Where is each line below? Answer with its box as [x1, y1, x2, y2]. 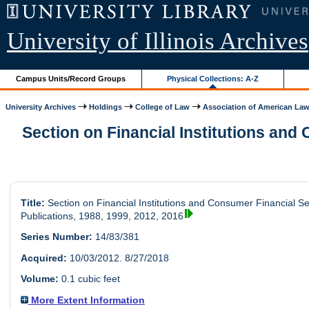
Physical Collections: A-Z [167, 74, 259, 83]
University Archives [6, 102, 77, 111]
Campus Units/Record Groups [16, 74, 126, 83]
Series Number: [20, 231, 92, 243]
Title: [20, 197, 45, 209]
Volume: [20, 273, 59, 285]
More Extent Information [28, 294, 145, 306]
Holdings [89, 102, 123, 111]
